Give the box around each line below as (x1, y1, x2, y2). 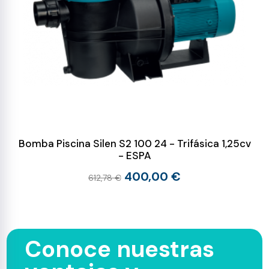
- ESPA (118, 149, 151, 162)
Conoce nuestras (25, 234, 215, 264)
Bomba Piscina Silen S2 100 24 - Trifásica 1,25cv (18, 137, 251, 150)
